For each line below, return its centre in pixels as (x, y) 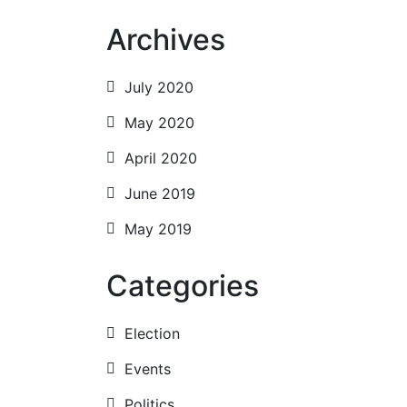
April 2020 (161, 158)
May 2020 (159, 123)
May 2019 (158, 229)
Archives (166, 40)
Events (148, 369)
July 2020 (159, 87)
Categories (183, 286)
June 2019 (160, 194)
